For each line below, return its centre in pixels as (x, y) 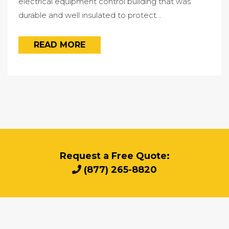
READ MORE (59, 44)
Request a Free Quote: (114, 156)
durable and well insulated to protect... (89, 15)
